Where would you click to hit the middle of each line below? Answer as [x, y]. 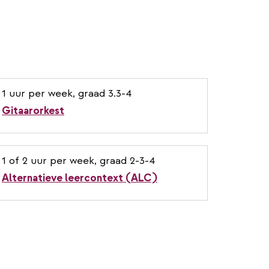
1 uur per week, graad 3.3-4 [67, 93]
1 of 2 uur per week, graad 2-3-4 [78, 160]
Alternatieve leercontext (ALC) [80, 178]
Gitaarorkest [33, 110]
